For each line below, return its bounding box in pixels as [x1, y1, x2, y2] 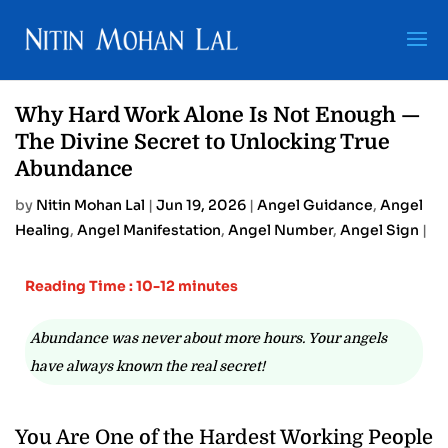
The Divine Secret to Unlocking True [15, 130, 390, 154]
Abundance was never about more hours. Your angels [30, 330, 387, 346]
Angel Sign [340, 221, 419, 239]
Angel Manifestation [77, 221, 221, 239]
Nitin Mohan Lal [36, 196, 145, 214]
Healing [15, 221, 70, 239]
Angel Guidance [257, 196, 373, 214]
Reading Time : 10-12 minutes [25, 277, 238, 295]
